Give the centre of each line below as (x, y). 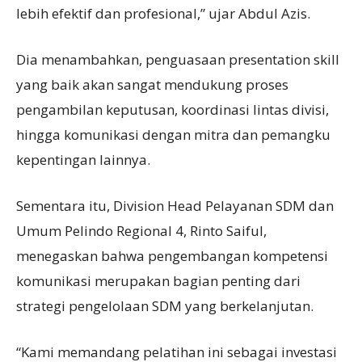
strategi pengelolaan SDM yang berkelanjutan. (165, 306)
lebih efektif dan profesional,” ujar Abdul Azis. (163, 13)
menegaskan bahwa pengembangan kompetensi (172, 256)
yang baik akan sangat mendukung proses (152, 84)
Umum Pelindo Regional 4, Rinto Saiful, (141, 231)
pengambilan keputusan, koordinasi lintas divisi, (173, 109)
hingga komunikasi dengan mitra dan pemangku (173, 135)
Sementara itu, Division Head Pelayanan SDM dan (175, 206)
